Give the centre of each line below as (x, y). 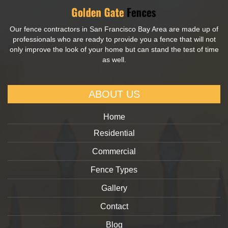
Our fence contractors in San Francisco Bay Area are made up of (114, 29)
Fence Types (114, 170)
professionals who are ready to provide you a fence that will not (114, 39)
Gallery (114, 188)
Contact (114, 207)
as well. (114, 60)
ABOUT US (114, 94)
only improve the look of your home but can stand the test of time (114, 50)
